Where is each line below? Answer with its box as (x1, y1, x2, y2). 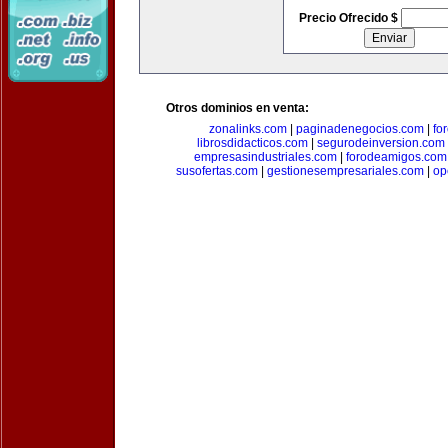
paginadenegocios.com (295, 122, 424, 136)
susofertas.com (175, 164, 258, 178)
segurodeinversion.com (316, 136, 445, 150)
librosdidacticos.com (196, 136, 308, 150)
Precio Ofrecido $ (298, 11, 401, 25)
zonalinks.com (208, 122, 287, 136)
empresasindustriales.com (193, 150, 337, 164)
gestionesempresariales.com (266, 164, 424, 178)
